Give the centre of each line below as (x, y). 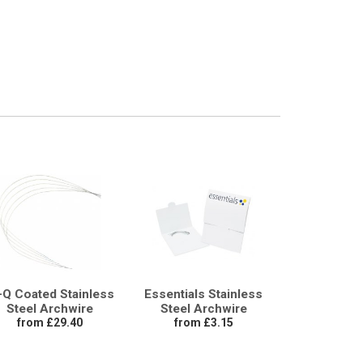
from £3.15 (203, 322)
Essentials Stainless (203, 294)
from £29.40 (49, 322)
